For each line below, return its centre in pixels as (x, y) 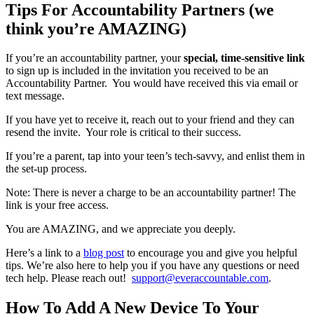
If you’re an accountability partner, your (95, 58)
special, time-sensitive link (244, 58)
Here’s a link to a (45, 253)
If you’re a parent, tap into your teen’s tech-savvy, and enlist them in (155, 156)
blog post (104, 253)
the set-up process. (48, 169)
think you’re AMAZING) (96, 28)
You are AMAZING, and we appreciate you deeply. (121, 229)
